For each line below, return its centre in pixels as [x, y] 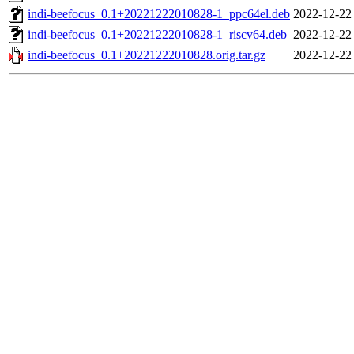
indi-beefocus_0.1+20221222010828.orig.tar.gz [147, 55]
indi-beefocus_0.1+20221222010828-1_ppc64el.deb [159, 14]
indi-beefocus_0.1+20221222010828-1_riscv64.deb [157, 35]
